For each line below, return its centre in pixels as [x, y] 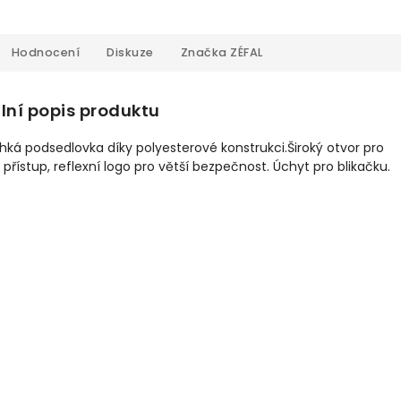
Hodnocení [45, 52]
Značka [204, 52]
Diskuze [130, 52]
